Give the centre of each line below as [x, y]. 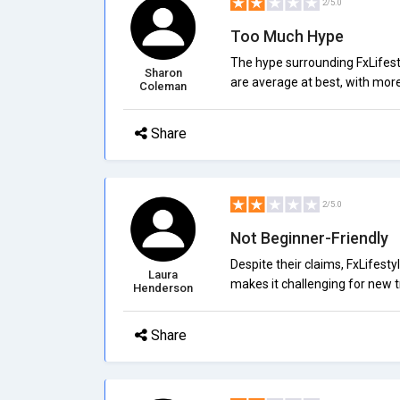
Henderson [163, 288]
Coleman [163, 86]
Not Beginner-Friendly [309, 238]
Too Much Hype [287, 36]
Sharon [163, 73]
